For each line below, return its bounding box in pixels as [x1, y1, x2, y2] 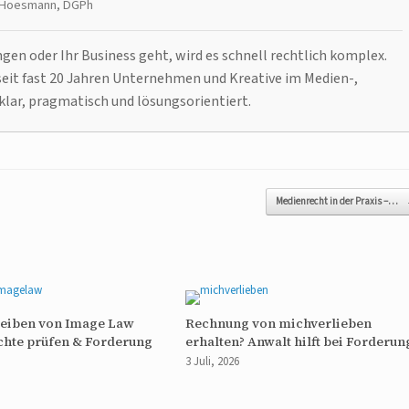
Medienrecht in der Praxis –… [275, 194, 400, 209]
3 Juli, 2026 [185, 353, 240, 371]
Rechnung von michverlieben [185, 314, 372, 333]
